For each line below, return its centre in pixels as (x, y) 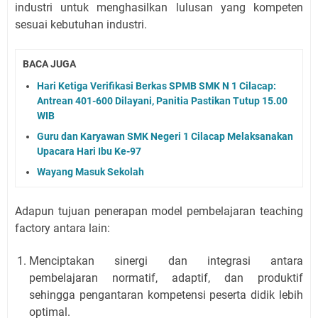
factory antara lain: (62, 228)
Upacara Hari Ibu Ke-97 (89, 151)
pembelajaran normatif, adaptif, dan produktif (166, 278)
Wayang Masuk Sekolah (91, 171)
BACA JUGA (49, 64)
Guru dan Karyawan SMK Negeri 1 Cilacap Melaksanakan (165, 136)
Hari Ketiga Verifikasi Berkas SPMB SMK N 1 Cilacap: (157, 86)
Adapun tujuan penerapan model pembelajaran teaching (159, 211)
